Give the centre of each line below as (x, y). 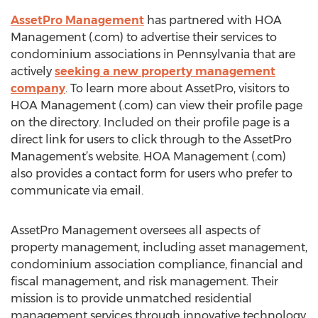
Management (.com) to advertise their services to (144, 37)
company (38, 88)
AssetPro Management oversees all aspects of (135, 230)
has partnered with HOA (213, 20)
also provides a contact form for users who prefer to (152, 174)
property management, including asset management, (159, 247)
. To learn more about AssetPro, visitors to (177, 88)
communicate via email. (77, 191)
